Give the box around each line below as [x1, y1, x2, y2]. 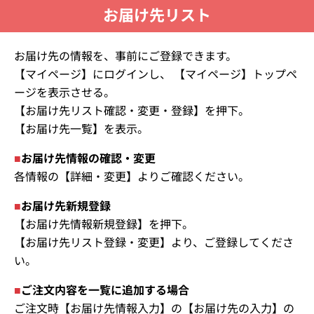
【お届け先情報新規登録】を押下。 [14, 215, 193, 233]
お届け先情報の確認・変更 [21, 149, 156, 167]
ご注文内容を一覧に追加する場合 [21, 281, 189, 299]
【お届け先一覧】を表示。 [14, 120, 149, 137]
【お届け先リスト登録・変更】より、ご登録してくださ [14, 233, 294, 251]
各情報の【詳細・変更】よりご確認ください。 [14, 168, 250, 185]
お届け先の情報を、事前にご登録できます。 [14, 47, 237, 64]
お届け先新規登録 [21, 197, 111, 214]
